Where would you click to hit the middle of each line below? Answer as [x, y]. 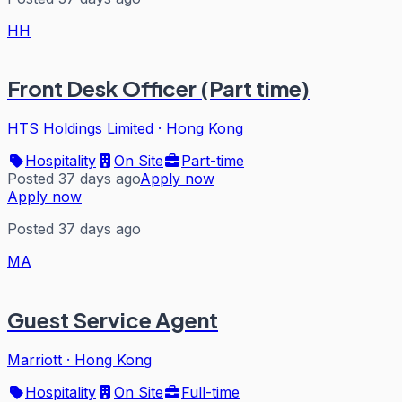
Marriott [35, 360]
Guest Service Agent [113, 320]
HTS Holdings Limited [80, 129]
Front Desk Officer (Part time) [158, 88]
